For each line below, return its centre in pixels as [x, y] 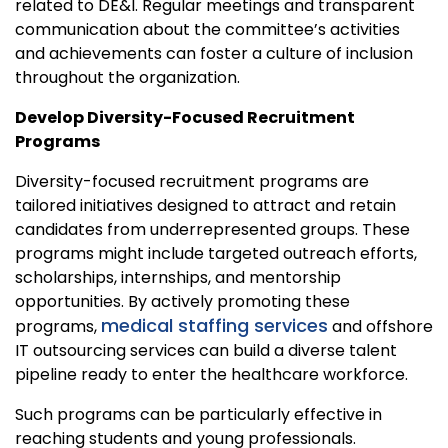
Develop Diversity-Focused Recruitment [185, 118]
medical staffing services [214, 326]
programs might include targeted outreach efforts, [216, 254]
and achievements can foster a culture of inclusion [214, 54]
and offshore [380, 327]
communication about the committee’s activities [207, 30]
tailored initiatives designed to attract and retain [205, 206]
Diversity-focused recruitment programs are [192, 182]
